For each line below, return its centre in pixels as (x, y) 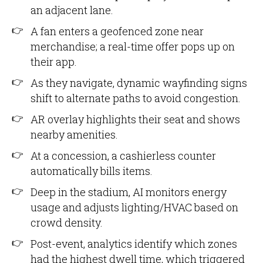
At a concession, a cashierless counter (123, 156)
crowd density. (67, 222)
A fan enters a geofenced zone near (117, 31)
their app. (54, 62)
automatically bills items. (92, 171)
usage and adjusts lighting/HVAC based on (134, 207)
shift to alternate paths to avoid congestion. (136, 98)
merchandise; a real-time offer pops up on (133, 46)
